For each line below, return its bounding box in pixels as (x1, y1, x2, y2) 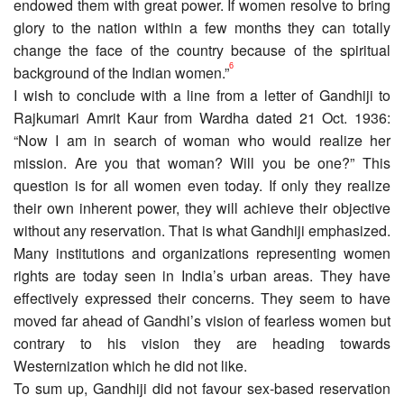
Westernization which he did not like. (14, 354, 247, 376)
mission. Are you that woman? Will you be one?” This (14, 151, 390, 173)
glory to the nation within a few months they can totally (14, 16, 390, 38)
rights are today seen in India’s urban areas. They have (14, 264, 390, 286)
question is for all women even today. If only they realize (14, 174, 390, 196)
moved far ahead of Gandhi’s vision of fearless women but (14, 309, 390, 331)
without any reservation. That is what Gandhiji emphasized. (14, 219, 390, 241)
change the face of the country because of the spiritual (14, 39, 390, 60)
